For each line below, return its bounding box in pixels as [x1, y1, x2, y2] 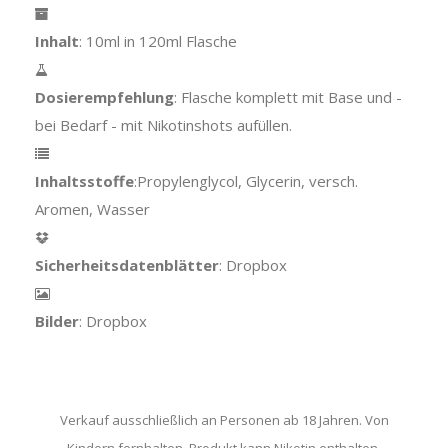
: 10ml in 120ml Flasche [79, 30, 237, 51]
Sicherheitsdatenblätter [35, 254, 219, 275]
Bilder [35, 310, 79, 331]
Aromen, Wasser [35, 198, 150, 219]
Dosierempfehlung [35, 86, 174, 107]
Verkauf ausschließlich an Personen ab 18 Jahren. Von [59, 410, 389, 429]
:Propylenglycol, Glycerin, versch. [134, 170, 358, 191]
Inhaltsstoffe [35, 170, 134, 191]
